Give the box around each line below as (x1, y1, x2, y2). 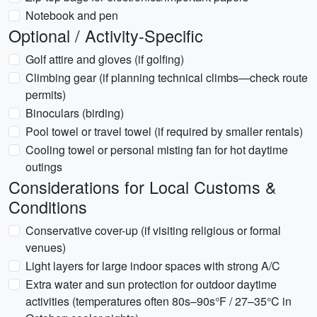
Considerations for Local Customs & (8, 175, 277, 199)
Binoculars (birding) (25, 105, 124, 121)
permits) (25, 86, 66, 103)
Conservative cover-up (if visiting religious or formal (25, 222, 281, 238)
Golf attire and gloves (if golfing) (25, 51, 184, 67)
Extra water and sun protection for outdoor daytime (25, 276, 277, 292)
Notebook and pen (25, 7, 118, 23)
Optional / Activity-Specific (8, 23, 203, 47)
